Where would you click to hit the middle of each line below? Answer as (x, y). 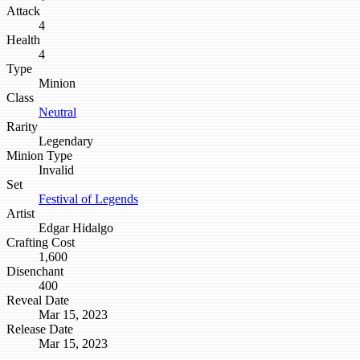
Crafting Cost (41, 243)
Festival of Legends (88, 199)
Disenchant (35, 272)
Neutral (57, 112)
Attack (23, 11)
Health (23, 40)
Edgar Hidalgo (76, 228)
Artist (20, 214)
